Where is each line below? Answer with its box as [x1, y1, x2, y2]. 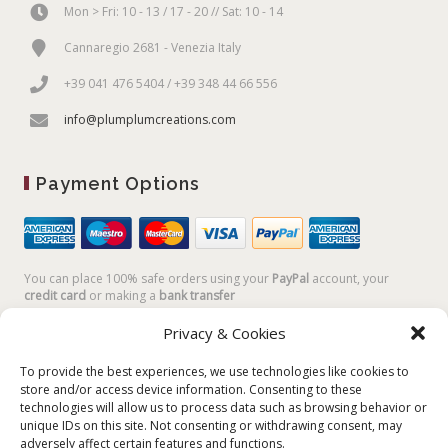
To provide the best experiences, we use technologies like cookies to [20, 363, 409, 380]
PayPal [272, 269, 310, 287]
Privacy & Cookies [162, 323, 286, 343]
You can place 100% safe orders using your [24, 269, 273, 287]
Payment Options [36, 172, 201, 194]
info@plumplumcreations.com [64, 110, 237, 128]
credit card [24, 286, 87, 304]
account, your [309, 269, 390, 287]
